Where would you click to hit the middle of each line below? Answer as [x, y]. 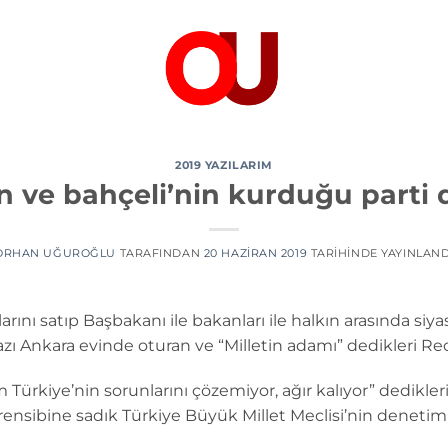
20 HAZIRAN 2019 [255, 252]
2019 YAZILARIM [224, 165]
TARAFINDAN [158, 252]
